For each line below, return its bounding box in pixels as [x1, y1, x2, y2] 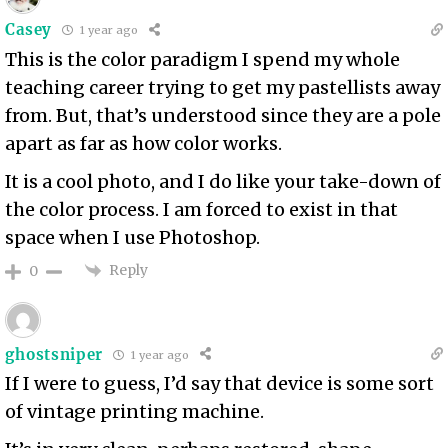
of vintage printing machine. [5, 400, 265, 423]
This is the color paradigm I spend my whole [5, 47, 401, 71]
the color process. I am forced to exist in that [5, 197, 399, 221]
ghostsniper [5, 344, 104, 364]
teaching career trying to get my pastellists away [5, 75, 441, 99]
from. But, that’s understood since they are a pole [5, 103, 442, 127]
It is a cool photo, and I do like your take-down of [5, 169, 442, 193]
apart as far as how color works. [5, 131, 283, 155]
